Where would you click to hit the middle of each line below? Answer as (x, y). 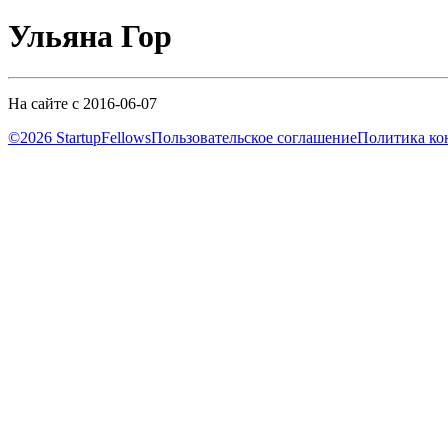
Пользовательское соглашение (254, 137)
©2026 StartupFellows (79, 137)
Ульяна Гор (90, 36)
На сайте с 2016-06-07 (82, 103)
